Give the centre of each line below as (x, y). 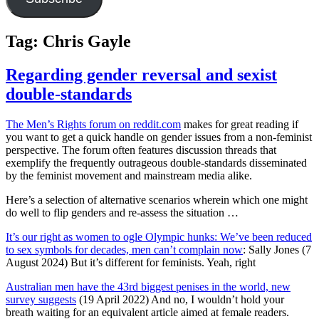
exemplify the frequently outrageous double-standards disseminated (156, 162)
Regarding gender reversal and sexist (141, 75)
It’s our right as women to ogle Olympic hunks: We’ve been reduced (159, 236)
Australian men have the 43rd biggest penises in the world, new (148, 286)
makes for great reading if (240, 124)
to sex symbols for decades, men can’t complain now (124, 249)
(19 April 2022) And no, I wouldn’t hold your (180, 299)
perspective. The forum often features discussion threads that (141, 150)
